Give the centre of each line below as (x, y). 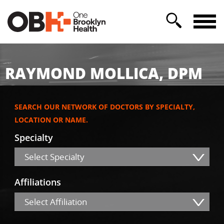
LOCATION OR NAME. (51, 120)
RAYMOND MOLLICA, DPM (104, 73)
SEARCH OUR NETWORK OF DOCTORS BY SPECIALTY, (105, 107)
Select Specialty (54, 157)
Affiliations (38, 182)
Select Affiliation (56, 201)
